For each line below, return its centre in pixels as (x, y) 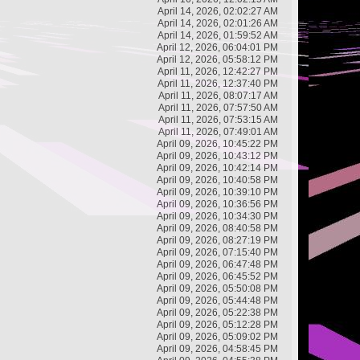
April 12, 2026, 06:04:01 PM (217, 47)
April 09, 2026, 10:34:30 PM (217, 216)
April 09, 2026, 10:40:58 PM (217, 180)
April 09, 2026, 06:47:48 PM (217, 264)
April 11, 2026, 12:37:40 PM (218, 83)
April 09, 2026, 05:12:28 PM (217, 324)
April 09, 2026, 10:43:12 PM (217, 155)
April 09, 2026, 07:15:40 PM (217, 252)
